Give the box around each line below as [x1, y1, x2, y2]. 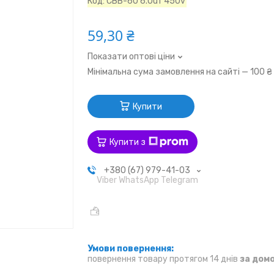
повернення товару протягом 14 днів [87, 253, 240, 264]
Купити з [109, 136, 146, 147]
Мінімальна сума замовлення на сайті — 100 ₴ [87, 67, 273, 78]
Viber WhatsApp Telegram [96, 175, 198, 186]
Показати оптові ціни [87, 51, 176, 62]
